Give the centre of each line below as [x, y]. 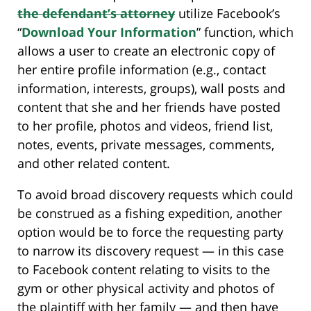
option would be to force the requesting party [150, 232]
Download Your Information [109, 32]
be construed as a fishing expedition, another [150, 213]
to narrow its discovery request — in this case [151, 251]
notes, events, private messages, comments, [146, 145]
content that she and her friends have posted [149, 107]
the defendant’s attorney [96, 14]
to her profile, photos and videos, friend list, [145, 126]
